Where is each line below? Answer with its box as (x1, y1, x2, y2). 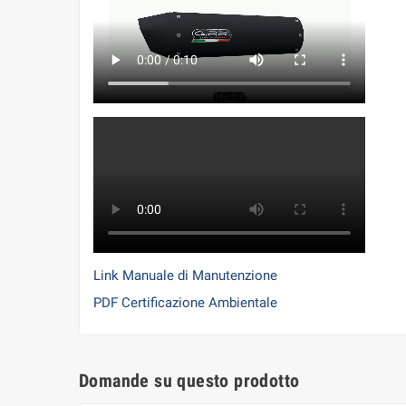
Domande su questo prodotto (79, 370, 300, 392)
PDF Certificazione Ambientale (93, 295, 277, 312)
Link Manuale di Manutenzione (93, 267, 277, 285)
